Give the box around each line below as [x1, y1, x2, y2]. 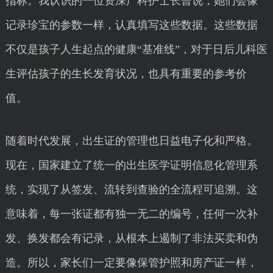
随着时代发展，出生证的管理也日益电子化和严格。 [5, 135, 258, 147]
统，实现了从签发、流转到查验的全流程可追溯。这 [5, 183, 258, 196]
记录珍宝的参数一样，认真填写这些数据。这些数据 [5, 19, 258, 31]
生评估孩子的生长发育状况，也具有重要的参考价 [5, 68, 247, 80]
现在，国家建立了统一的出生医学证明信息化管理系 [5, 159, 258, 171]
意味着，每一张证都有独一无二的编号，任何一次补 [5, 208, 258, 220]
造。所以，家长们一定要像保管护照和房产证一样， [5, 257, 258, 269]
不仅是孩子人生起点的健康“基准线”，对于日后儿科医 [5, 43, 268, 55]
